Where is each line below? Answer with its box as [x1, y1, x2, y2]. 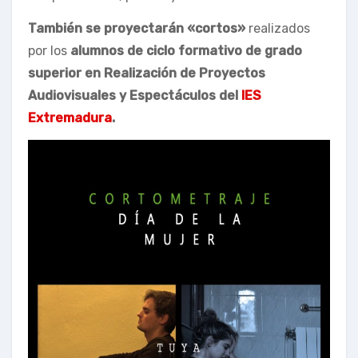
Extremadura [28, 109, 112, 125]
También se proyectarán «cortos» [28, 20, 245, 36]
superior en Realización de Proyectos [28, 65, 265, 81]
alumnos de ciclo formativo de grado [70, 42, 302, 58]
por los [28, 42, 70, 58]
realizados [245, 20, 310, 36]
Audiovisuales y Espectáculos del [28, 87, 241, 103]
